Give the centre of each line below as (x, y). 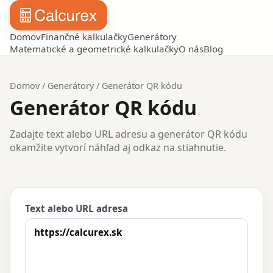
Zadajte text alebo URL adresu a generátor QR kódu (129, 134)
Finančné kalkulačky (84, 37)
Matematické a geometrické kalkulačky (94, 49)
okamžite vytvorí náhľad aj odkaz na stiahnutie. (118, 148)
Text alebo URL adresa (76, 209)
